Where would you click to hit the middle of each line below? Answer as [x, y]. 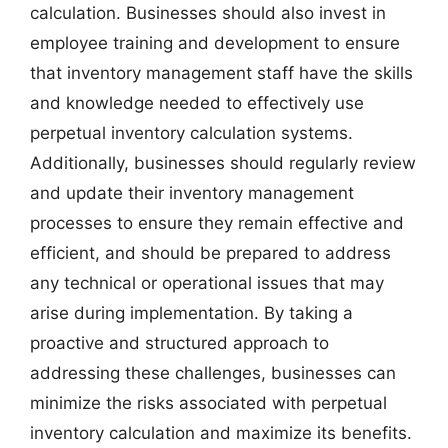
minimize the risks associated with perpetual [208, 403]
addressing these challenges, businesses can [213, 373]
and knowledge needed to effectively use [197, 103]
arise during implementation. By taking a [191, 313]
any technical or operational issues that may [207, 283]
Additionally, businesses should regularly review [223, 163]
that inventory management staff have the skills [221, 73]
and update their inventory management [192, 193]
